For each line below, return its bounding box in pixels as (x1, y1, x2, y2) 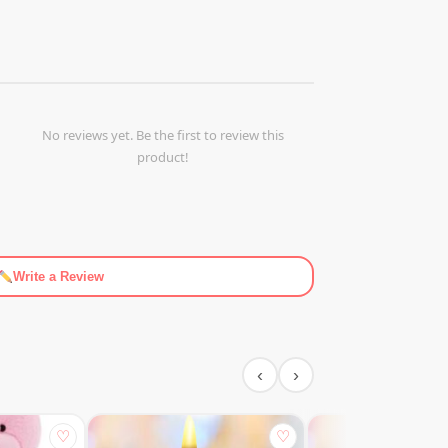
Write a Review (12, 269, 104, 285)
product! (137, 148, 189, 167)
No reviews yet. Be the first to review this (42, 126, 284, 145)
